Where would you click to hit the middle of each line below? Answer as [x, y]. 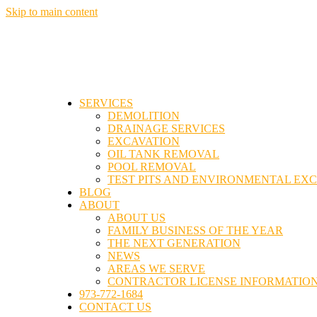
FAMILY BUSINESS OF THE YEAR [195, 230]
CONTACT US [115, 307]
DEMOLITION [144, 116]
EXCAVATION [144, 141]
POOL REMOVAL [152, 167]
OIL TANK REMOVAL [163, 154]
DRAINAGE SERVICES [166, 128]
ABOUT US [137, 218]
